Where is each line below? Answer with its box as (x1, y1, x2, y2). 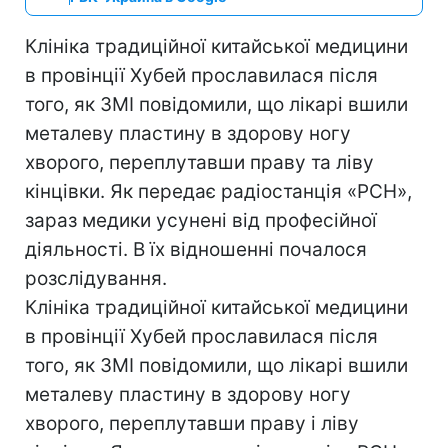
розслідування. (25, 266, 167, 290)
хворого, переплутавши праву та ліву (25, 150, 374, 174)
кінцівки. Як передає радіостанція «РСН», (25, 179, 412, 203)
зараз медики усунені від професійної (25, 208, 377, 232)
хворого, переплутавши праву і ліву (25, 411, 359, 435)
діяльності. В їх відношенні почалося (25, 237, 367, 261)
